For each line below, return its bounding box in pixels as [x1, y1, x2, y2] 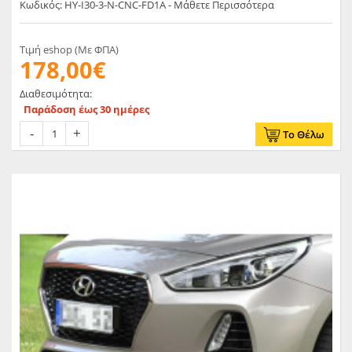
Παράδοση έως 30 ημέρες [24, 101, 149, 116]
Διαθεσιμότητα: [20, 86, 92, 101]
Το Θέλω [283, 126, 324, 141]
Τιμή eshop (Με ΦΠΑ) [20, 42, 119, 57]
